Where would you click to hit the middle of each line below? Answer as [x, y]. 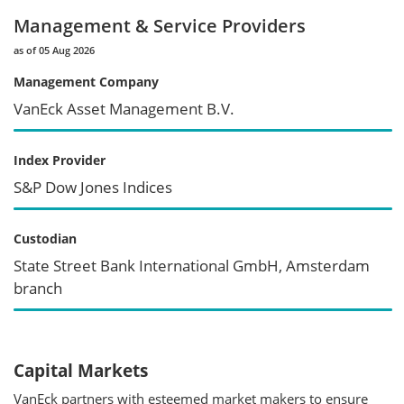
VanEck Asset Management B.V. [124, 108]
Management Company [86, 81]
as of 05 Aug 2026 [54, 50]
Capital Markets [81, 370]
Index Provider [60, 160]
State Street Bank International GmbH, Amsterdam [192, 265]
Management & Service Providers [160, 25]
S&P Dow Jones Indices [93, 187]
